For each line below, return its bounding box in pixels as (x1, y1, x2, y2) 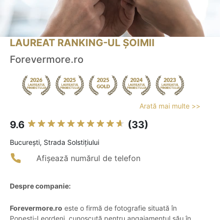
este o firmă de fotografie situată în (62, 204, 177, 213)
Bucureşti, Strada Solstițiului (10, 138, 99, 147)
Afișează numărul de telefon (36, 153, 140, 164)
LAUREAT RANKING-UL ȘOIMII (10, 37, 155, 49)
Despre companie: (10, 182, 71, 191)
